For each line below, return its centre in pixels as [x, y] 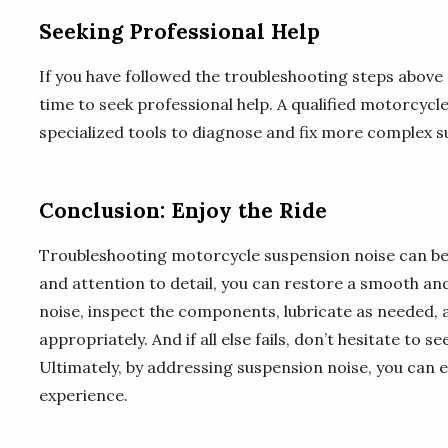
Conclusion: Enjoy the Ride [183, 211]
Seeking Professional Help [179, 32]
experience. [83, 395]
